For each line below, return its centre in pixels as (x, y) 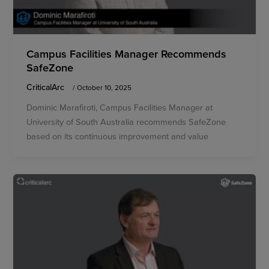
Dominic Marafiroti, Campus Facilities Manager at (120, 107)
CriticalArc (47, 87)
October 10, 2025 (104, 88)
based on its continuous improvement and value (118, 136)
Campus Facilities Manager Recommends (127, 54)
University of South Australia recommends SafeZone (126, 122)
